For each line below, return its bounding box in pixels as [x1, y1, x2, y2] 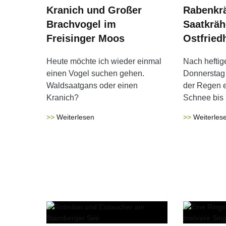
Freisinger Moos [46, 33, 125, 44]
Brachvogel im [46, 19, 116, 30]
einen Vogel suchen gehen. [46, 69, 144, 78]
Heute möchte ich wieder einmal [46, 57, 161, 66]
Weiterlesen [56, 113, 94, 121]
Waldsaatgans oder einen [46, 81, 138, 90]
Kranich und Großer [46, 5, 142, 16]
